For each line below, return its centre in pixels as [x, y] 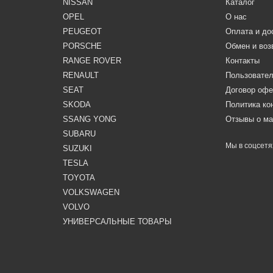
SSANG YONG [89, 119]
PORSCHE [82, 46]
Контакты [243, 61]
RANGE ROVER [92, 61]
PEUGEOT [82, 31]
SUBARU [79, 134]
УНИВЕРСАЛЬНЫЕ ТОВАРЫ [117, 222]
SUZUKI [77, 148]
